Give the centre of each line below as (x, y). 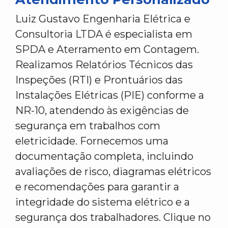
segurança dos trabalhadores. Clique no (113, 217)
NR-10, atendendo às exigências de (102, 110)
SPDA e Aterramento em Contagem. (107, 49)
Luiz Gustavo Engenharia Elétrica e (103, 19)
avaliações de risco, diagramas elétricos (113, 172)
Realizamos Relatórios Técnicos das (104, 65)
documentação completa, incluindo (104, 156)
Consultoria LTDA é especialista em (104, 34)
